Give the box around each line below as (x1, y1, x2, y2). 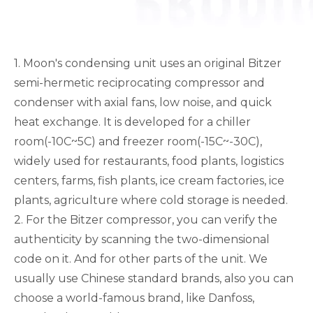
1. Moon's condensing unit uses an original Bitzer (14, 57, 282, 70)
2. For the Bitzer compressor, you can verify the (14, 213, 277, 226)
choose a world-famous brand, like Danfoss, (14, 291, 254, 305)
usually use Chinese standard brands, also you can (14, 272, 293, 285)
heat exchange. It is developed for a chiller (14, 115, 251, 129)
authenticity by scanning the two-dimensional (14, 233, 270, 246)
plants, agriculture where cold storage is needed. (14, 194, 288, 207)
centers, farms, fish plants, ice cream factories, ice (14, 174, 284, 187)
